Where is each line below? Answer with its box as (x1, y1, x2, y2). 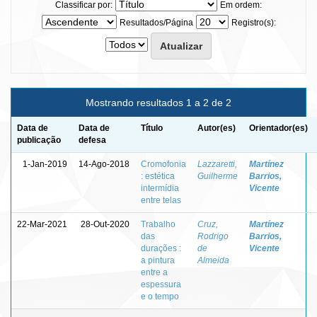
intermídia (141, 183, 179, 193)
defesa (79, 134, 106, 145)
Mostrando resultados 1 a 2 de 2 (86, 96, 231, 108)
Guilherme (197, 171, 238, 181)
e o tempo (141, 291, 179, 301)
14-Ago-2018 (79, 158, 129, 169)
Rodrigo (197, 231, 229, 241)
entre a (141, 267, 168, 277)
